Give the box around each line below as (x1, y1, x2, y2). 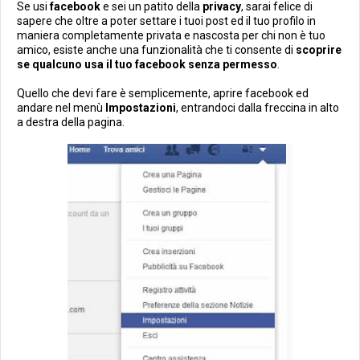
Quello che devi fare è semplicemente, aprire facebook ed (17, 87, 309, 100)
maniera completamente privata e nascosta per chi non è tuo (17, 29, 325, 42)
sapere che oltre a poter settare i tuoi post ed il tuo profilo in (17, 14, 316, 27)
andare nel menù (17, 101, 105, 114)
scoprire (296, 43, 342, 56)
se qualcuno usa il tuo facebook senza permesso (17, 58, 277, 71)
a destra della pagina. (17, 116, 125, 129)
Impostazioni (105, 101, 176, 114)
